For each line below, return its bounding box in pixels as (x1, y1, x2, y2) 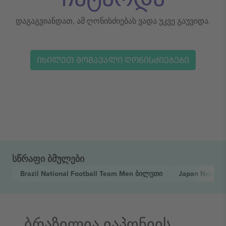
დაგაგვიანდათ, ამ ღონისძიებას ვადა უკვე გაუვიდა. (16, 15, 210, 26)
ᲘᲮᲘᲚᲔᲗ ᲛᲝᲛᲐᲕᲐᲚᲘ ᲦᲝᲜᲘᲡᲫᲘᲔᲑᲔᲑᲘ (37, 54, 189, 66)
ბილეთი (135, 168, 162, 179)
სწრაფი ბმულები (12, 152, 84, 165)
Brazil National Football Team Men (20, 168, 135, 179)
